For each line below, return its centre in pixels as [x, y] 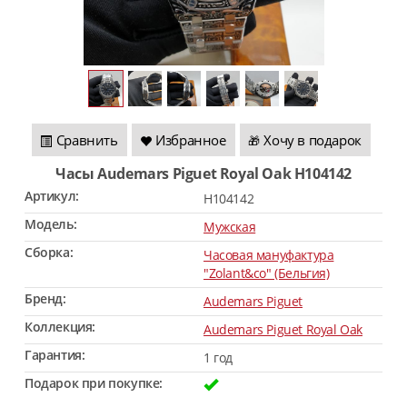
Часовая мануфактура [269, 255]
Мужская [230, 227]
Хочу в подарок [313, 140]
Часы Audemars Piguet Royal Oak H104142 [208, 174]
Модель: [51, 224]
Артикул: [52, 196]
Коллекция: [60, 327]
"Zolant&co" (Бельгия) [267, 273]
